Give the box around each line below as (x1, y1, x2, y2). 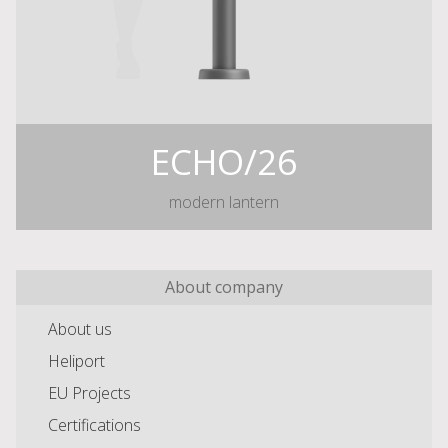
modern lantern (169, 190, 279, 213)
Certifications (48, 413, 141, 436)
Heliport (48, 349, 105, 372)
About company (165, 275, 283, 298)
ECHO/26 (151, 136, 297, 185)
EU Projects (48, 381, 131, 404)
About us (48, 317, 112, 340)
